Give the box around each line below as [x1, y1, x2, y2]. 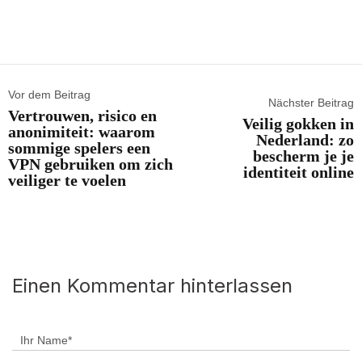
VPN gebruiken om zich [8, 155, 173, 174]
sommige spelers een [8, 139, 150, 158]
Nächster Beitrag [268, 96, 354, 110]
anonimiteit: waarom [8, 123, 155, 141]
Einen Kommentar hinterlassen [12, 274, 293, 298]
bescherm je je [253, 147, 354, 166]
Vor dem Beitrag [8, 88, 90, 102]
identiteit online [243, 163, 354, 182]
